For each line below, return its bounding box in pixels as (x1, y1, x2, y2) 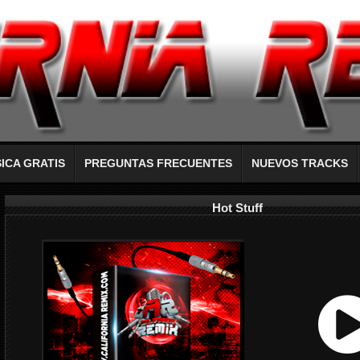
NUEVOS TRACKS (252, 157, 348, 170)
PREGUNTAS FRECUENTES (84, 157, 232, 170)
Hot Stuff (212, 200, 264, 215)
